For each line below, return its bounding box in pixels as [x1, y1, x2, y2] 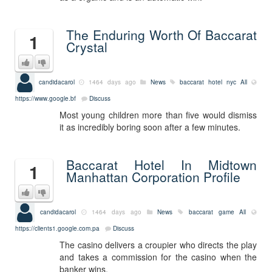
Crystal [66, 38, 107, 56]
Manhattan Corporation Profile [66, 168, 240, 186]
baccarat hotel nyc [179, 77, 236, 86]
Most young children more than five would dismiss [59, 109, 257, 121]
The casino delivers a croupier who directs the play [59, 239, 257, 251]
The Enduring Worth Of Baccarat [66, 25, 257, 44]
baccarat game [188, 207, 234, 216]
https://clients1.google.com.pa [15, 224, 100, 233]
